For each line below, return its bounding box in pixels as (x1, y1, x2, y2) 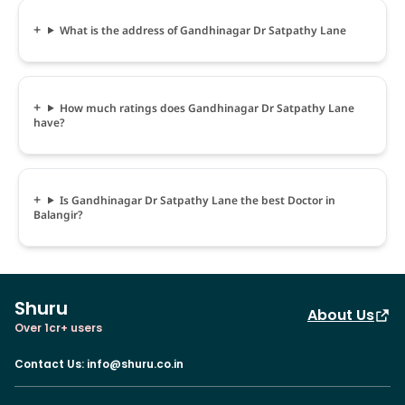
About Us (307, 304, 374, 325)
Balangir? (33, 206, 83, 222)
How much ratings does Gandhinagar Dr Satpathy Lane (59, 99, 354, 116)
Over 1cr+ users (14, 319, 102, 335)
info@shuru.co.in (87, 355, 184, 372)
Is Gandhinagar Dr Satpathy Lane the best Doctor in (59, 192, 335, 208)
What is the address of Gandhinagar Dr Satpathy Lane (59, 22, 346, 38)
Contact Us (14, 355, 81, 372)
